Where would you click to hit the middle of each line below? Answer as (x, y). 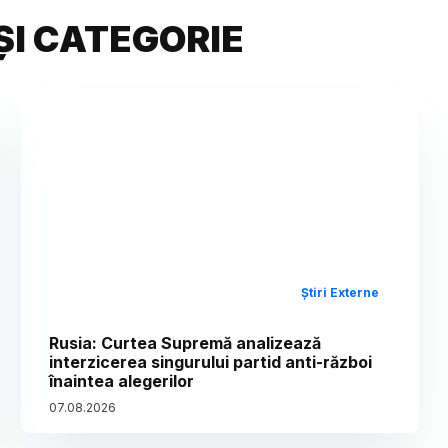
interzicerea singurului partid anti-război (211, 361)
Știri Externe (340, 292)
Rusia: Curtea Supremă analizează (185, 342)
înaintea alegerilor (122, 380)
